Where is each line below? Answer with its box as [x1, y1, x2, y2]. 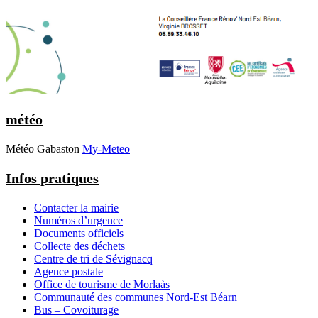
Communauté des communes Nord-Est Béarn [34, 291, 237, 304]
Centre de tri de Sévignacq [34, 253, 153, 265]
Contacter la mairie [34, 202, 119, 214]
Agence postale [34, 265, 103, 278]
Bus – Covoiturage [34, 304, 119, 317]
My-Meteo [82, 143, 130, 155]
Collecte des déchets [34, 240, 125, 253]
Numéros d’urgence [34, 214, 123, 227]
